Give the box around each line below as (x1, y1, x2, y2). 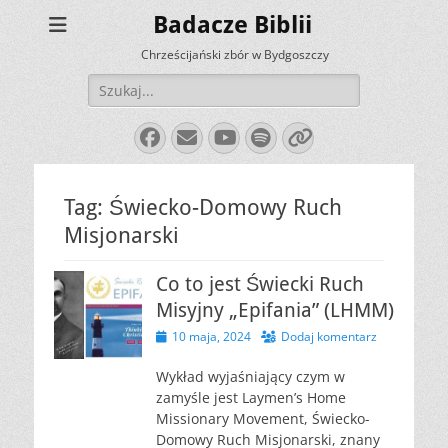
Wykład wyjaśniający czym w (156, 367, 345, 386)
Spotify (250, 126, 349, 147)
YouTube (213, 126, 320, 147)
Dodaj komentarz (281, 328, 377, 345)
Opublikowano (155, 327, 234, 344)
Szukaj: (87, 74, 134, 93)
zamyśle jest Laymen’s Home (156, 388, 346, 407)
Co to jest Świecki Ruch (156, 272, 364, 296)
